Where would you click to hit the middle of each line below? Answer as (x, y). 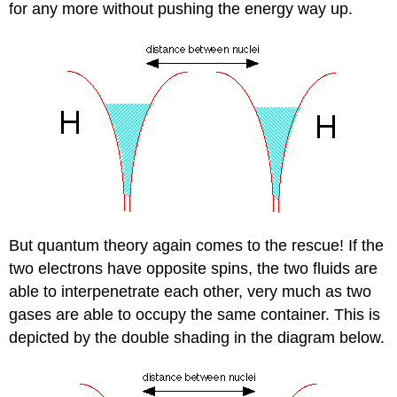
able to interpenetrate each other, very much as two (191, 291)
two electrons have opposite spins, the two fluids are (194, 268)
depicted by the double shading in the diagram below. (197, 337)
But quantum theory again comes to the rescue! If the (197, 245)
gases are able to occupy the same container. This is (195, 314)
